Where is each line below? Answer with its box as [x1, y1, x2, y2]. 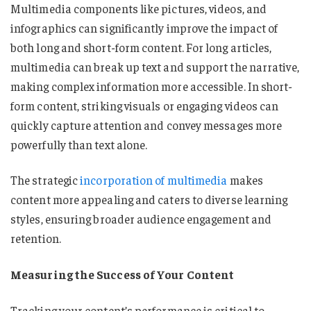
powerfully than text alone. [10, 136, 148, 152]
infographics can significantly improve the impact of [10, 19, 278, 35]
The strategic [10, 172, 81, 188]
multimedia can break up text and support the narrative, [10, 58, 299, 74]
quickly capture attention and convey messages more [10, 117, 283, 133]
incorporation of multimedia [80, 172, 228, 188]
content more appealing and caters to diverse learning [10, 192, 288, 208]
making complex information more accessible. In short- [10, 78, 293, 94]
